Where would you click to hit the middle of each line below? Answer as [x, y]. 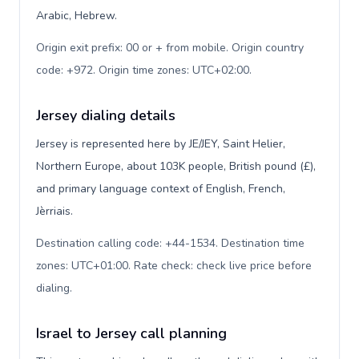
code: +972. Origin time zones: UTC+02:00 [143, 70]
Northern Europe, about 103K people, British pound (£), [176, 166]
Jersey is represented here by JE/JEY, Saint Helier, [161, 144]
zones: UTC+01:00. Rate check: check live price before [174, 266]
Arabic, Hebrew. [77, 16]
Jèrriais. [54, 211]
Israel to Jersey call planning [131, 333]
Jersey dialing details [106, 115]
